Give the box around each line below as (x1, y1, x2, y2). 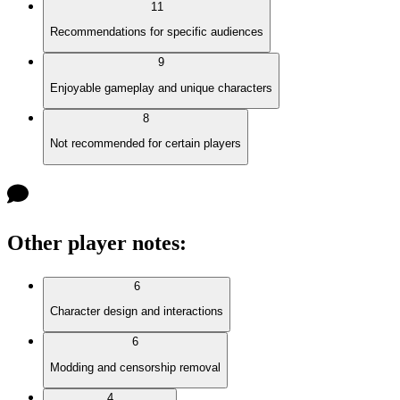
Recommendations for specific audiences (50, 25, 263, 39)
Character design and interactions (50, 304, 223, 318)
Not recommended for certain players (50, 137, 241, 151)
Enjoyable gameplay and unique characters (50, 80, 272, 95)
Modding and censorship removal (50, 360, 221, 374)
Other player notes (7, 230, 179, 254)
